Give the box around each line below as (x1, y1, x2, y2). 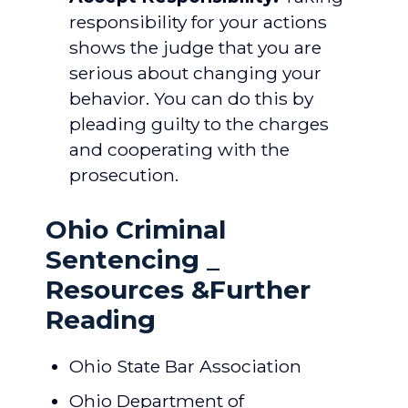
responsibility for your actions (69, 11, 327, 33)
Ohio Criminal (46, 214, 226, 245)
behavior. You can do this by (69, 87, 313, 109)
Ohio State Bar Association (69, 355, 301, 377)
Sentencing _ (46, 244, 219, 275)
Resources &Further (46, 274, 311, 305)
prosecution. (69, 164, 178, 186)
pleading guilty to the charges (69, 113, 329, 135)
